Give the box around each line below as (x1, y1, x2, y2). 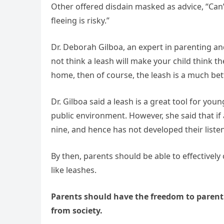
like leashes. (51, 164, 96, 176)
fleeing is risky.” (51, 15, 109, 26)
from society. (51, 205, 102, 216)
